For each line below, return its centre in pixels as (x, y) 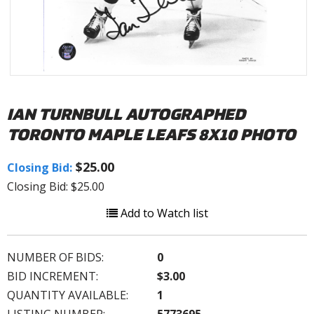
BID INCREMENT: (53, 276)
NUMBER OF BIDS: (55, 257)
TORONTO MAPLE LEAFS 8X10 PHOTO (151, 134)
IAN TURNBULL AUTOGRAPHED (126, 114)
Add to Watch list (163, 213)
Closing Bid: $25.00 (56, 186)
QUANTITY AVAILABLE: (68, 295)
